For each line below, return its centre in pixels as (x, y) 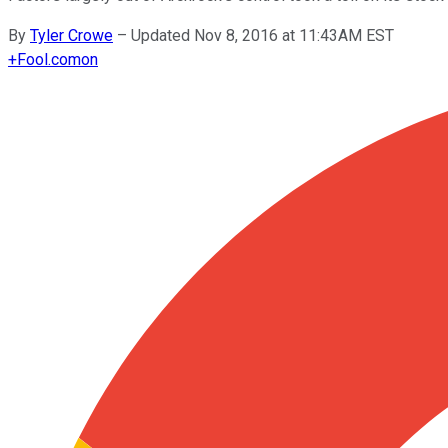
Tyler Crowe (71, 35)
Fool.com (49, 59)
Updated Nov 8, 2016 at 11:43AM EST (262, 35)
